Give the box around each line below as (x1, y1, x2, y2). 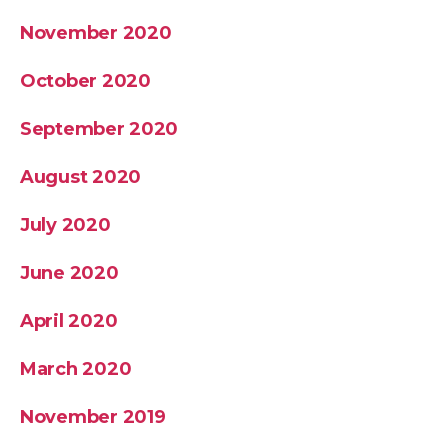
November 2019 (20, 406, 166, 428)
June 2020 (20, 262, 119, 284)
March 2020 (20, 358, 132, 380)
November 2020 (20, 22, 172, 44)
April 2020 (20, 310, 118, 332)
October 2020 (20, 70, 151, 92)
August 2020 (20, 166, 142, 188)
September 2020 (20, 118, 179, 140)
